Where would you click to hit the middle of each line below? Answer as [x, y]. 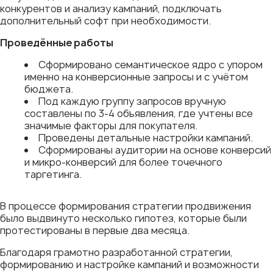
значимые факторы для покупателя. [111, 125]
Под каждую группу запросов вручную [132, 101]
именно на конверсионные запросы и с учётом [136, 76]
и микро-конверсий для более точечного [123, 162]
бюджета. [49, 89]
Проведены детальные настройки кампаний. [146, 137]
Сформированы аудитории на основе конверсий [155, 150]
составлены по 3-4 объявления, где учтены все [139, 113]
